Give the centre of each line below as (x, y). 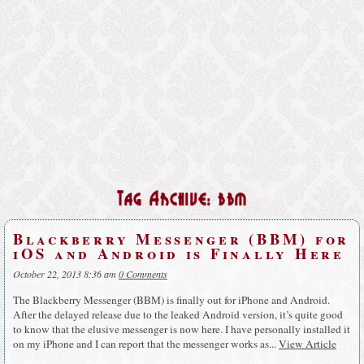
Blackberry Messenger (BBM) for (182, 238)
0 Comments (143, 274)
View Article (308, 344)
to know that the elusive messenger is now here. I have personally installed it (182, 329)
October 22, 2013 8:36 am (65, 274)
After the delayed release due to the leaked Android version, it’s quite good (178, 315)
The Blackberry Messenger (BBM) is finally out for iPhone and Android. (171, 300)
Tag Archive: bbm (182, 200)
